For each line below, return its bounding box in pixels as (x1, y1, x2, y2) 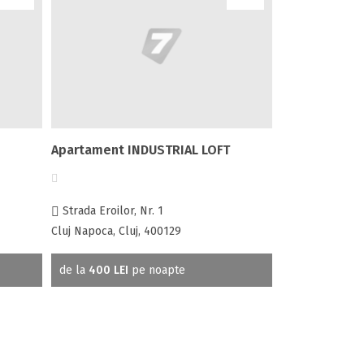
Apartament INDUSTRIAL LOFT (51, 141, 231, 158)
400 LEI (89, 262, 129, 277)
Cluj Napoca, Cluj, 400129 (51, 223, 182, 238)
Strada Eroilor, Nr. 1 (59, 203, 164, 218)
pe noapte (128, 262, 186, 277)
